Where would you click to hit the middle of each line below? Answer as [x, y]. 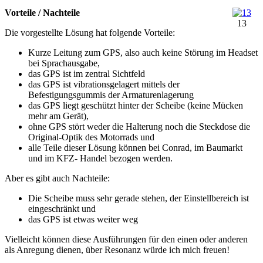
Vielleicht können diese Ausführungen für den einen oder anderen [126, 240]
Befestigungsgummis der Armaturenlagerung [111, 95]
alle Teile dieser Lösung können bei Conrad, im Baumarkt [135, 148]
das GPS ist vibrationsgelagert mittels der [104, 85]
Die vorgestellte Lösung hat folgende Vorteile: [90, 33]
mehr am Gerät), [58, 116]
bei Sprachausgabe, [64, 63]
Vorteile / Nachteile [42, 13]
